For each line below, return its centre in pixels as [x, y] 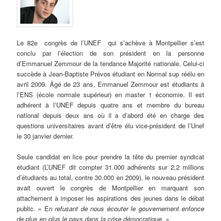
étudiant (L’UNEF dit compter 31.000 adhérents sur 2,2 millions [110, 167]
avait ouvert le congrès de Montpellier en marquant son [110, 187]
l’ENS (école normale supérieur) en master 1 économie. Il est [110, 94]
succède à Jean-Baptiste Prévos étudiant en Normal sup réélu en [110, 74]
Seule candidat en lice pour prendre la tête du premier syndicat [110, 156]
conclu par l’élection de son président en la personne [110, 53]
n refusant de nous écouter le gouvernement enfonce [126, 208]
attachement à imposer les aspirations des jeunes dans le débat [110, 198]
